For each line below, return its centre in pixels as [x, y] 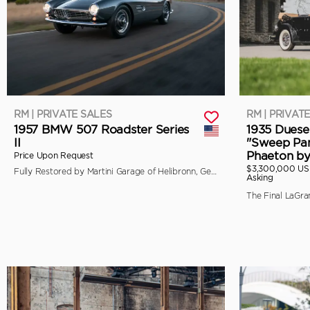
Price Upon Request [54, 155]
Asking [260, 177]
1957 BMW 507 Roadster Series [101, 129]
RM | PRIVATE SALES [63, 114]
